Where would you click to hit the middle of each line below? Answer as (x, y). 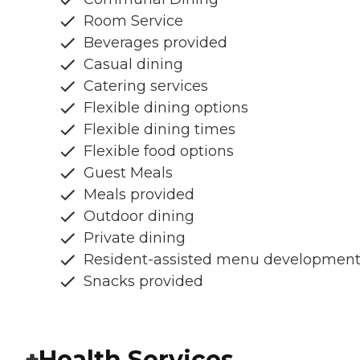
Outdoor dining (139, 217)
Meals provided (139, 195)
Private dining (135, 238)
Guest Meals (128, 173)
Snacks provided (143, 282)
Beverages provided (155, 43)
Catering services (146, 86)
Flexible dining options (166, 108)
